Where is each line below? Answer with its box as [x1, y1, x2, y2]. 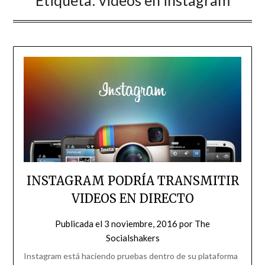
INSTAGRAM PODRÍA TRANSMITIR [26, 173, 239, 189]
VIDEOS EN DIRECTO [71, 191, 194, 206]
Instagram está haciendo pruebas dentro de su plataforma [23, 251, 238, 261]
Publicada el [55, 218, 104, 230]
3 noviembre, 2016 [104, 218, 177, 230]
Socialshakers [105, 232, 160, 244]
